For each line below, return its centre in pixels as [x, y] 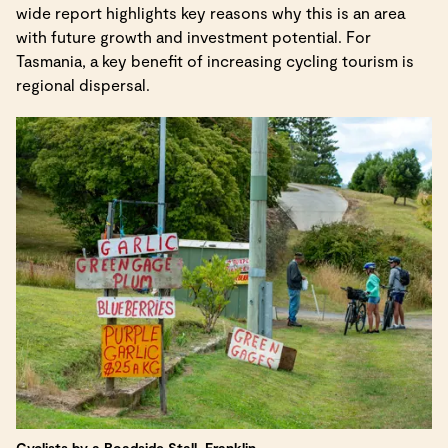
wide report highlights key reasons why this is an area [210, 13]
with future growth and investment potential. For [193, 37]
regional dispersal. [83, 85]
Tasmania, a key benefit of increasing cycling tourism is [215, 61]
